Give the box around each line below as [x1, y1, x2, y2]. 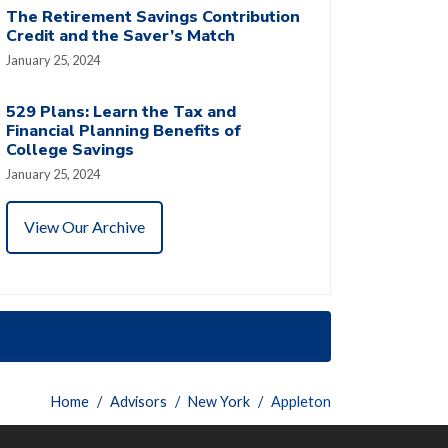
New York [188, 392, 250, 410]
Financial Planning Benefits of [6, 119, 241, 142]
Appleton [271, 392, 331, 410]
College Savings [6, 138, 134, 161]
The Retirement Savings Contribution [6, 5, 300, 28]
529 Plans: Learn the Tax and [6, 100, 236, 123]
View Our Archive [24, 217, 145, 237]
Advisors [110, 392, 167, 410]
